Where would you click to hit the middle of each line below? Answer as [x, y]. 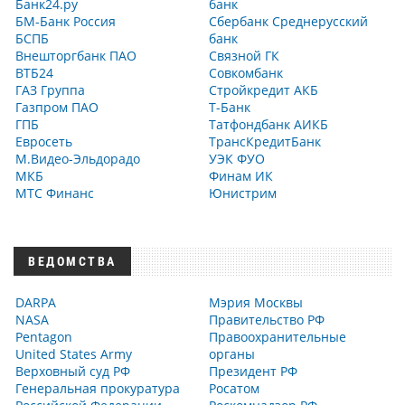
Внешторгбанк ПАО [76, 56]
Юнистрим [243, 193]
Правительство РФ [267, 320]
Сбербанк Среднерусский [288, 21]
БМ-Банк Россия [66, 21]
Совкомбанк [246, 73]
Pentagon [44, 337]
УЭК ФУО [237, 159]
